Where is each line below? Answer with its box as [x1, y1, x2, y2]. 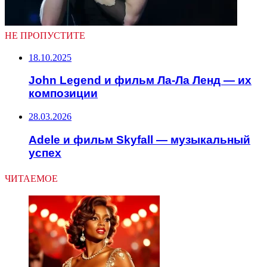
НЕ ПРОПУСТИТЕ [5, 28, 85, 42]
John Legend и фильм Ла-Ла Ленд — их [29, 74, 252, 87]
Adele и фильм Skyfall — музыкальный [29, 133, 250, 146]
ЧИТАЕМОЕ [5, 171, 58, 185]
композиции [29, 87, 98, 100]
